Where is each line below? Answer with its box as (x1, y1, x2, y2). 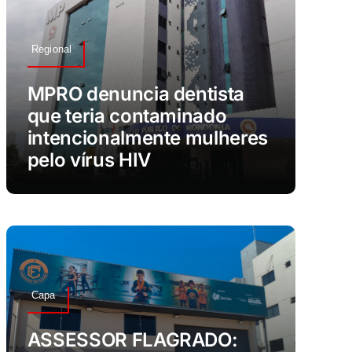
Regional (31, 43, 72, 56)
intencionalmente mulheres (27, 126, 268, 150)
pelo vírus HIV (27, 148, 151, 172)
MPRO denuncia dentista (27, 82, 244, 106)
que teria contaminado (27, 104, 227, 128)
